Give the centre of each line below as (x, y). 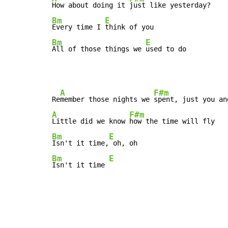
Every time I (78, 27)
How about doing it (91, 5)
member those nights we (107, 99)
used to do (166, 49)
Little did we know (91, 121)
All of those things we (99, 49)
